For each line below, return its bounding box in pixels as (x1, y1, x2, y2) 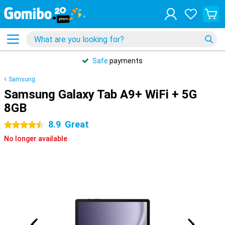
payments (108, 57, 143, 65)
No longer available (4, 135, 67, 143)
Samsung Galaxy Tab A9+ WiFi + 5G (4, 87, 197, 101)
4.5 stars (4, 121, 33, 129)
